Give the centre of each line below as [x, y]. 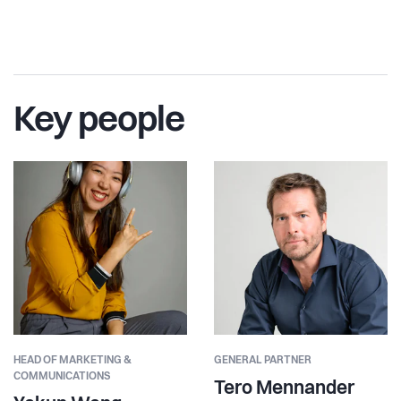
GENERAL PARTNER [263, 361]
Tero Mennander [284, 389]
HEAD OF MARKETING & [73, 361]
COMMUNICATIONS [62, 377]
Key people [99, 122]
